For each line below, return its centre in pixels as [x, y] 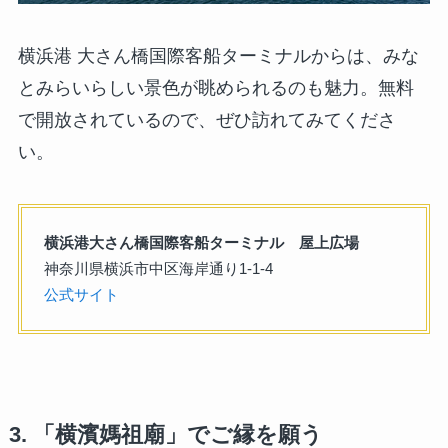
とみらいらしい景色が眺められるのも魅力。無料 [215, 88]
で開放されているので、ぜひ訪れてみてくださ [206, 120]
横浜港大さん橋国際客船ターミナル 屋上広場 [201, 242]
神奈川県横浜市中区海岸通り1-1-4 [158, 268]
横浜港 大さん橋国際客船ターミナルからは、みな [218, 56]
